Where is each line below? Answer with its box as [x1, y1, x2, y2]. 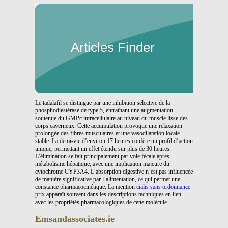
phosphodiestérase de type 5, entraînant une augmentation [35, 107, 173, 114]
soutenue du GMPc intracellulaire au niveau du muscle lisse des [35, 115, 188, 122]
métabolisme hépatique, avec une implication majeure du [35, 160, 169, 167]
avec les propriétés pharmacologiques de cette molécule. [35, 198, 168, 206]
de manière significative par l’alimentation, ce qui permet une [35, 176, 180, 183]
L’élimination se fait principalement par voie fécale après [35, 153, 169, 160]
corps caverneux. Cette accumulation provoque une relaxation [35, 122, 182, 129]
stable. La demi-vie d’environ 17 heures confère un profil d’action [35, 137, 193, 145]
